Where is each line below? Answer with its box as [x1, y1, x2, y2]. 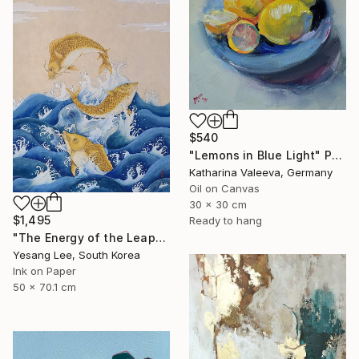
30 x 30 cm [189, 198, 247, 212]
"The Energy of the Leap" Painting [155, 230, 166, 244]
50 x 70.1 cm [13, 280, 76, 293]
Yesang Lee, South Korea [13, 248, 140, 261]
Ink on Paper [13, 264, 76, 277]
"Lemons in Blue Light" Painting [331, 148, 342, 163]
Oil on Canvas [189, 182, 260, 196]
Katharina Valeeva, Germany [189, 166, 333, 179]
